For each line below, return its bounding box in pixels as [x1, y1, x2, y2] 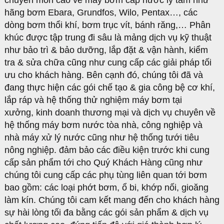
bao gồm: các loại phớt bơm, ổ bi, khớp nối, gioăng [4, 182, 208, 192]
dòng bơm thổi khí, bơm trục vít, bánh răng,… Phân [4, 20, 210, 30]
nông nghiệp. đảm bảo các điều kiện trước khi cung [4, 145, 209, 155]
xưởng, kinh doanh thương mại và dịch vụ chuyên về [4, 107, 215, 117]
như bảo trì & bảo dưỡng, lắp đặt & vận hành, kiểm [4, 45, 208, 55]
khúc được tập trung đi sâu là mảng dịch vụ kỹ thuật [4, 32, 211, 42]
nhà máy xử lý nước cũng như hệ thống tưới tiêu [4, 132, 199, 142]
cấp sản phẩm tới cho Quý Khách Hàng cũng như [4, 157, 202, 167]
